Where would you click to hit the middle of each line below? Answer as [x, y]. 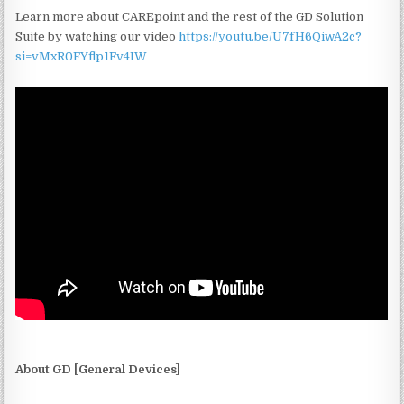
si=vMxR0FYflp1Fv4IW [82, 56]
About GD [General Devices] [98, 370]
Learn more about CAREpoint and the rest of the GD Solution [190, 16]
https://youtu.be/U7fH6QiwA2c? [271, 36]
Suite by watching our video [97, 36]
